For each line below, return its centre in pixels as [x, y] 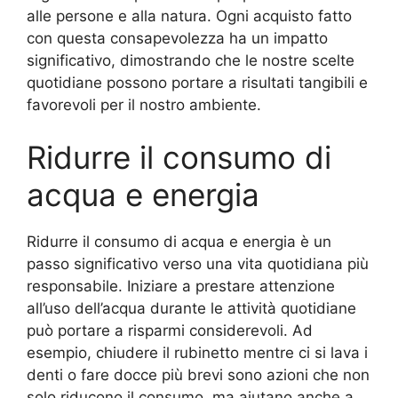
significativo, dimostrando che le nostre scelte [191, 60]
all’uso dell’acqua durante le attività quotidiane [191, 309]
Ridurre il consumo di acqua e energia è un [179, 242]
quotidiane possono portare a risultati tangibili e [197, 82]
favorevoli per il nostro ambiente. [144, 104]
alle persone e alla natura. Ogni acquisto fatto [189, 16]
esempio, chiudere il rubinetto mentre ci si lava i [197, 353]
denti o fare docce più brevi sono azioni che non [198, 375]
